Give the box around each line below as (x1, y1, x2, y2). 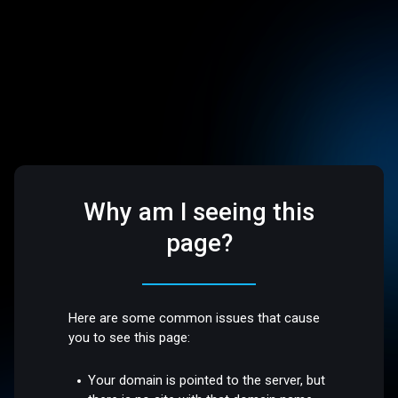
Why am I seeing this (84, 197, 314, 227)
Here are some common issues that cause (68, 310, 321, 327)
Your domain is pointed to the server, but (88, 371, 326, 388)
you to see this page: (68, 330, 191, 346)
